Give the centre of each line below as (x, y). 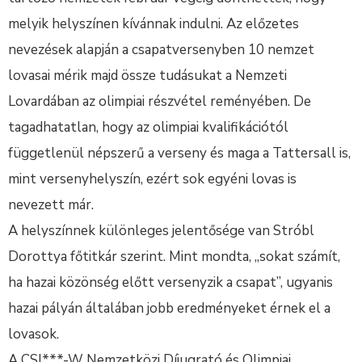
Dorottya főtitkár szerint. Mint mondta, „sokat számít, (174, 257)
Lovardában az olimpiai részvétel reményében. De (160, 101)
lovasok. (34, 334)
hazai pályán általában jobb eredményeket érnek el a (169, 308)
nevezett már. (51, 205)
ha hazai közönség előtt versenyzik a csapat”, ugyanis (170, 282)
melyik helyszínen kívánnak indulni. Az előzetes (154, 24)
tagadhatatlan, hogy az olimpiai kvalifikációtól (148, 127)
